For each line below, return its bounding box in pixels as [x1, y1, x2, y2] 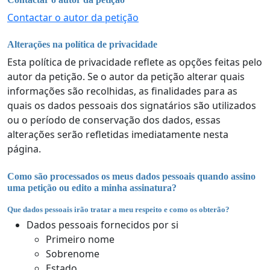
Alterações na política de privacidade [7, 39, 157, 50]
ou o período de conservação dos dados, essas [7, 113, 221, 127]
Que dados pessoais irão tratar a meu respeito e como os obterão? [7, 204, 230, 214]
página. [7, 142, 41, 156]
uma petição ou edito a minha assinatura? [7, 182, 177, 193]
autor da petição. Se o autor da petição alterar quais [7, 70, 245, 84]
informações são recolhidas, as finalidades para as [7, 84, 237, 98]
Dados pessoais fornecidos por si [27, 218, 178, 232]
